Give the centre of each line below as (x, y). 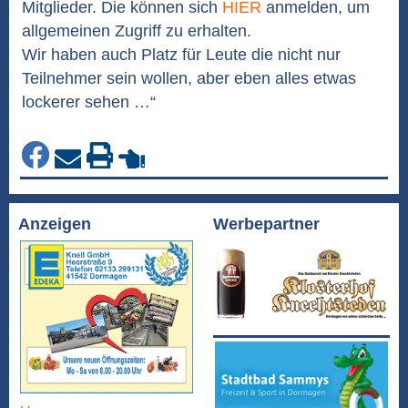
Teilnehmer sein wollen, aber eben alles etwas (189, 78)
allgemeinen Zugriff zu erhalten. (137, 31)
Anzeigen (55, 224)
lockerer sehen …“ (89, 102)
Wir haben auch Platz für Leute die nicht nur (181, 55)
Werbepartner (266, 224)
